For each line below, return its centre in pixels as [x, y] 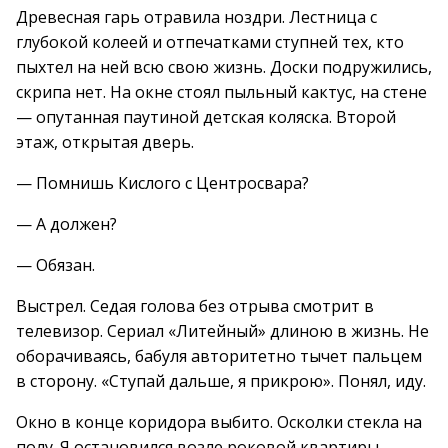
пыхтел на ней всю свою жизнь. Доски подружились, [224, 67]
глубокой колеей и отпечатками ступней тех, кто [210, 42]
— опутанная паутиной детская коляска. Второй [206, 117]
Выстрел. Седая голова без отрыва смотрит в [195, 306]
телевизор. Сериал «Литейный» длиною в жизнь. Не [222, 331]
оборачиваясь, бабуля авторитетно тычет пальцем [219, 356]
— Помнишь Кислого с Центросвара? [162, 183]
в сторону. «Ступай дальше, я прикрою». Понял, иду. [221, 381]
